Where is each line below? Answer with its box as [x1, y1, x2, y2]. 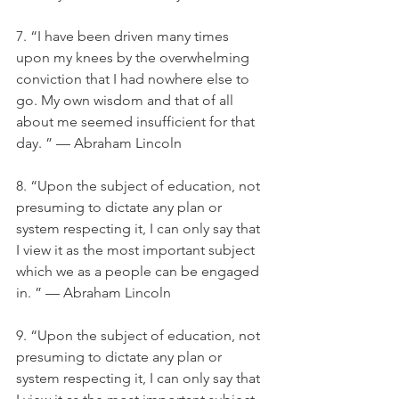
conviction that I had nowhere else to [16, 70, 253, 87]
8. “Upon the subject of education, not [16, 177, 264, 194]
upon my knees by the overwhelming [16, 49, 253, 66]
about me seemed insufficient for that [16, 113, 258, 130]
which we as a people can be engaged [16, 263, 263, 280]
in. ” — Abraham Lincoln [16, 284, 171, 301]
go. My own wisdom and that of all [16, 92, 237, 109]
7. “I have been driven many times [16, 28, 232, 45]
